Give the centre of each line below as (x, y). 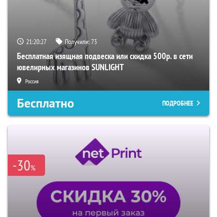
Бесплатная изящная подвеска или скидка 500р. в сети (105, 56)
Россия (32, 81)
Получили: (78, 41)
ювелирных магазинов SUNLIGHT (70, 67)
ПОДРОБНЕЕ (178, 103)
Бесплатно (46, 103)
